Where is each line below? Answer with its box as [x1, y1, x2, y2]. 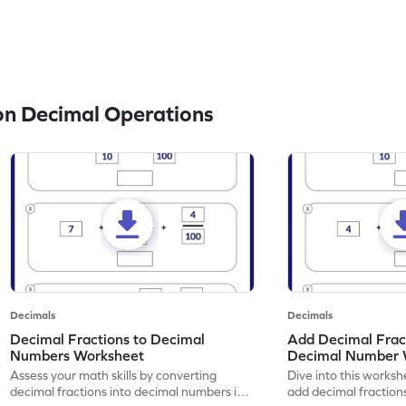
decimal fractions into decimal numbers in [10, 383, 245, 399]
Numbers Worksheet [10, 346, 145, 363]
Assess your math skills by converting [10, 367, 217, 382]
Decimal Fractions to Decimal [10, 330, 206, 347]
